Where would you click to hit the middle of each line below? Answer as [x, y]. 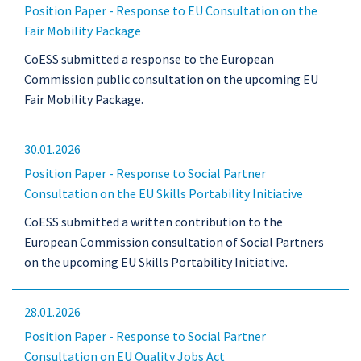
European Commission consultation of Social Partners [174, 242]
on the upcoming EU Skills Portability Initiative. [156, 262]
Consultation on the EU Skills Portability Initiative [164, 193]
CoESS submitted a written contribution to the [154, 222]
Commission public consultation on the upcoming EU [171, 79]
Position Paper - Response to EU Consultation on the [171, 10]
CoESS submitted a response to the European [149, 59]
